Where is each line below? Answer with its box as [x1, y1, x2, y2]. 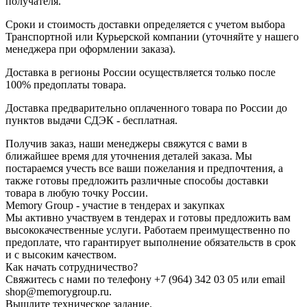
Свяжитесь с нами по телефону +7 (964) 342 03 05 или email [5, 273, 285, 286]
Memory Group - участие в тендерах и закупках [5, 199, 225, 212]
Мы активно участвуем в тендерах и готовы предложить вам [5, 212, 291, 224]
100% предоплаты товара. [5, 79, 126, 91]
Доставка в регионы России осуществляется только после [5, 66, 275, 79]
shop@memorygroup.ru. [5, 286, 112, 298]
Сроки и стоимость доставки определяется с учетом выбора [5, 19, 285, 31]
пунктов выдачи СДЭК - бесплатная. [5, 114, 177, 127]
